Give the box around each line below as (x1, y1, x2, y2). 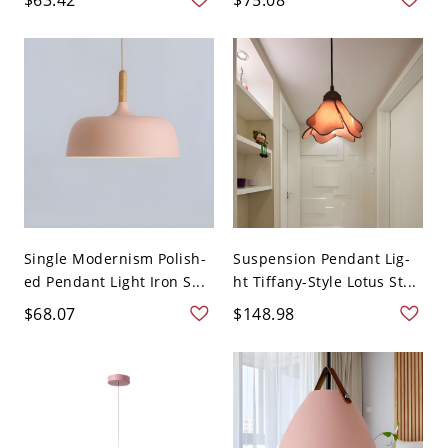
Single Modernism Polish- (23, 249, 207, 269)
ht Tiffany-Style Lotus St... (233, 272, 417, 292)
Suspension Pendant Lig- (233, 249, 411, 269)
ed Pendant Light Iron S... (23, 272, 206, 292)
